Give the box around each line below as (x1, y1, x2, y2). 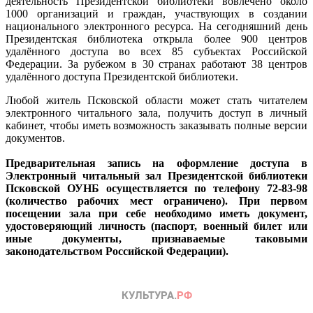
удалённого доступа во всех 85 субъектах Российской (6, 45, 307, 57)
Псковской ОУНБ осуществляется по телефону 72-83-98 (6, 182, 307, 194)
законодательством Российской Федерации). (6, 245, 228, 257)
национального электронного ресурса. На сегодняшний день (6, 20, 307, 32)
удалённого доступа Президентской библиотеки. (6, 70, 241, 82)
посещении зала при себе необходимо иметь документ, (6, 207, 307, 219)
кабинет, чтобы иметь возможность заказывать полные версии (6, 119, 307, 131)
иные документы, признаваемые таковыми (6, 232, 307, 245)
